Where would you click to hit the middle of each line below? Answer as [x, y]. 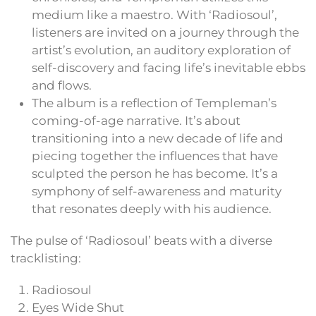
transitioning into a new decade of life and [158, 139]
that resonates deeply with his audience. [152, 209]
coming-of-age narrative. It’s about [136, 121]
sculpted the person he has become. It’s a [155, 174]
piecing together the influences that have [155, 156]
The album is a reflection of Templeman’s [154, 103]
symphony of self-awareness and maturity [157, 192]
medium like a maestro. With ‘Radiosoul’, [154, 15]
